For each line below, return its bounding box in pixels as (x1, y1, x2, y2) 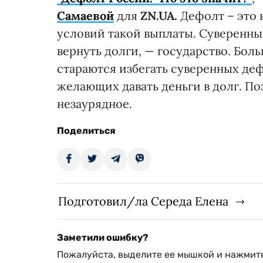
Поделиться (57, 125, 116, 137)
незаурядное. (57, 96, 135, 112)
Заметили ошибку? (57, 232, 149, 244)
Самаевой (57, 8, 114, 23)
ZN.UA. (140, 8, 177, 23)
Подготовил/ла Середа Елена (58, 194, 228, 209)
